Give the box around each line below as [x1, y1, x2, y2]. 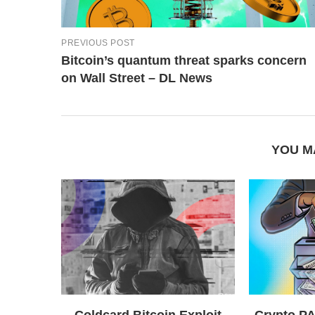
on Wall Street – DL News [61, 70, 212, 85]
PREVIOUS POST [61, 37, 135, 48]
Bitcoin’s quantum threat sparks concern [61, 53, 307, 67]
